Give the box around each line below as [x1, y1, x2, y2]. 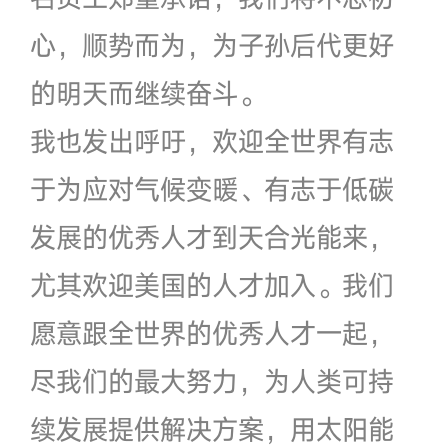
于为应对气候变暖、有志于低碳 [29, 171, 394, 206]
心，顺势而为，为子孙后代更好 [29, 27, 394, 62]
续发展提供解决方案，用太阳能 [29, 411, 394, 446]
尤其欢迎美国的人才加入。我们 [29, 267, 394, 302]
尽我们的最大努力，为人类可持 [29, 363, 394, 398]
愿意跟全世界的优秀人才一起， [29, 315, 394, 350]
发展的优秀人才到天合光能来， [29, 219, 394, 254]
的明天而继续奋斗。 [29, 75, 264, 110]
